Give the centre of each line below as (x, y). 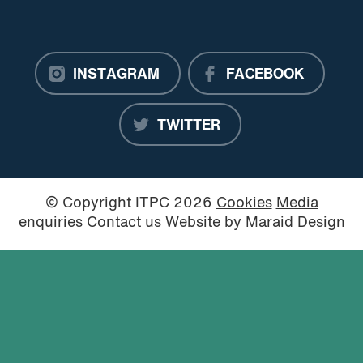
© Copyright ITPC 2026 (130, 204)
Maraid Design (295, 224)
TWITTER (188, 126)
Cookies (244, 204)
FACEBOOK (265, 75)
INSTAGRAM (116, 75)
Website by (203, 224)
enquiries (50, 224)
